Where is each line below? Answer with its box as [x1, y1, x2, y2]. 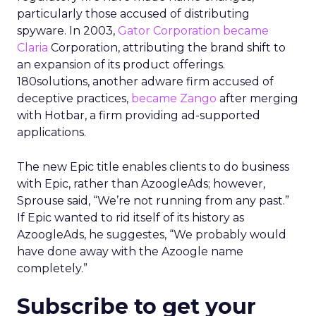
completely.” [17, 262, 87, 275]
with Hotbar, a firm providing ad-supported [17, 109, 260, 122]
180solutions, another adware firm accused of [17, 75, 274, 88]
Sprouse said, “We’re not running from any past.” [17, 194, 289, 207]
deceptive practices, [17, 92, 131, 105]
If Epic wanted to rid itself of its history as [17, 211, 244, 224]
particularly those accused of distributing [17, 7, 250, 20]
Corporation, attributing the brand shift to [48, 41, 286, 54]
